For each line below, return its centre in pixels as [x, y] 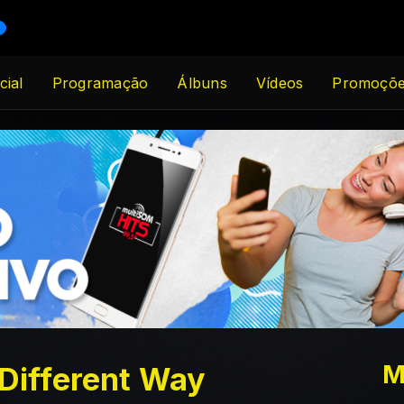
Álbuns [202, 83]
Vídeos [280, 83]
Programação [100, 83]
